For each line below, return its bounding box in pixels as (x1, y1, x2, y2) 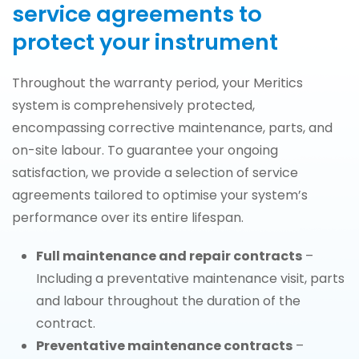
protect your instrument (12, 26, 278, 58)
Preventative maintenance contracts (36, 336, 292, 355)
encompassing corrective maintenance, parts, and (12, 118, 333, 137)
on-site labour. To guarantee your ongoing (12, 140, 278, 159)
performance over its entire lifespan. (12, 208, 244, 227)
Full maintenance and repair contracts (36, 246, 302, 265)
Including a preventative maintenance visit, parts (36, 268, 345, 288)
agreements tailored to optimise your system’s (12, 185, 308, 204)
